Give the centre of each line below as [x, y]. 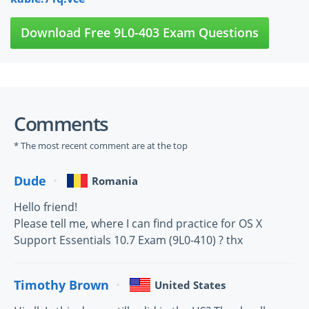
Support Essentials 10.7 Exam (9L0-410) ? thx [128, 240]
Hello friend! [46, 207]
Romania [115, 181]
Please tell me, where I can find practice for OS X [138, 223]
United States [190, 285]
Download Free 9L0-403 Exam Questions [140, 32]
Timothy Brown [61, 285]
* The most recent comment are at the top [101, 146]
